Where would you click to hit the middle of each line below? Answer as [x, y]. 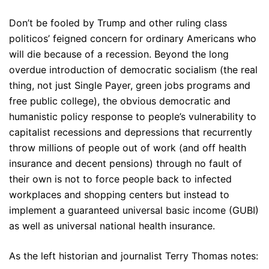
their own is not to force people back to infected [120, 179]
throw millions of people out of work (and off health [128, 148]
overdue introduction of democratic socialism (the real [133, 70]
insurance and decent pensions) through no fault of [125, 163]
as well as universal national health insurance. [112, 226]
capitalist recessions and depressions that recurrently [131, 132]
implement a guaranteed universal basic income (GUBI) [134, 210]
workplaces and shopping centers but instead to [119, 195]
